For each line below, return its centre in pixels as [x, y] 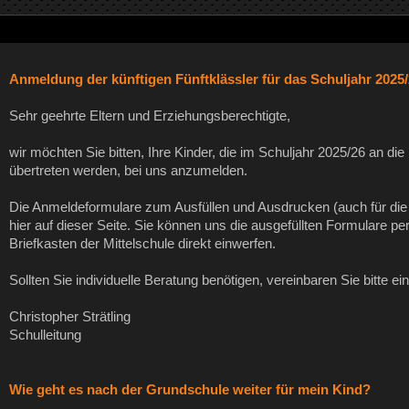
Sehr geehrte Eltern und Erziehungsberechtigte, [149, 115]
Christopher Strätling [69, 316]
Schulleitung [45, 335]
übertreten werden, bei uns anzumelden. [128, 170]
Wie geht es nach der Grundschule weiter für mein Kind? [191, 389]
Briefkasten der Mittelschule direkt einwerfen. [142, 243]
